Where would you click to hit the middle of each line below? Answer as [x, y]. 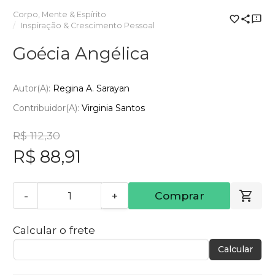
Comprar [179, 195]
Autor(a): [33, 89]
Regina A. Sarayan [91, 89]
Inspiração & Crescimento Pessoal [88, 25]
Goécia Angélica [81, 53]
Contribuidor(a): [47, 108]
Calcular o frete [54, 230]
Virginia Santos [113, 108]
